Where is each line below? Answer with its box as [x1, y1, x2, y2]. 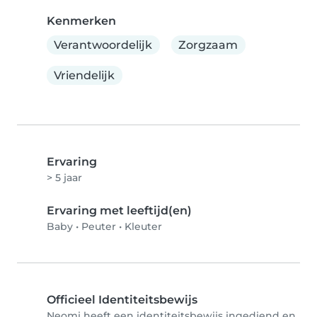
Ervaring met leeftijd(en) [47, 204, 192, 218]
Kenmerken [47, 14, 116, 28]
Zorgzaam [178, 38, 238, 52]
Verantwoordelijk [54, 38, 153, 52]
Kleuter [125, 220, 162, 234]
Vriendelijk [54, 68, 115, 82]
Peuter [81, 220, 116, 234]
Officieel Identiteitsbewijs [47, 293, 197, 307]
